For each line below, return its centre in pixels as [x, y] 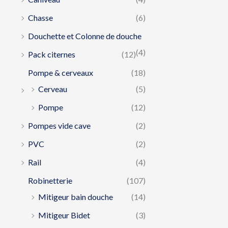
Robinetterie [50, 180]
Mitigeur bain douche [76, 196]
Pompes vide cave [59, 125]
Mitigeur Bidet [64, 215]
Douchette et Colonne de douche [85, 36]
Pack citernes [52, 54]
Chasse [40, 17]
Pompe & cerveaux [61, 72]
